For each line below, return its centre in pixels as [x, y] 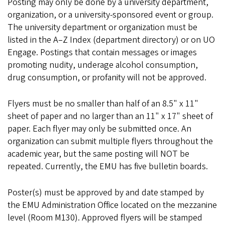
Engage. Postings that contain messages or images [102, 52]
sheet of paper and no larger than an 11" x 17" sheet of [110, 116]
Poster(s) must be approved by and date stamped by [106, 193]
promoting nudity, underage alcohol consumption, [103, 65]
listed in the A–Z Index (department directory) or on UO [111, 40]
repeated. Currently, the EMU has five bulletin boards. [108, 166]
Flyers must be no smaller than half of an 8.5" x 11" [103, 104]
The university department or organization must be [102, 27]
